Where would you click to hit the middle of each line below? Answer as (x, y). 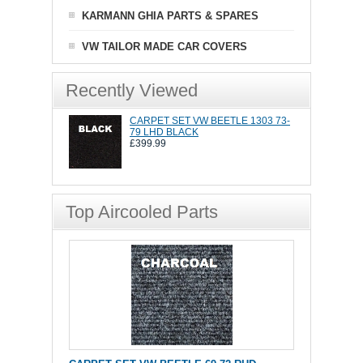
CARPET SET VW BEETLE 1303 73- (210, 121)
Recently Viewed (132, 91)
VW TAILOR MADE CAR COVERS (164, 47)
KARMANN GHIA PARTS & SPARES (170, 16)
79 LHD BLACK (164, 132)
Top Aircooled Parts (142, 211)
